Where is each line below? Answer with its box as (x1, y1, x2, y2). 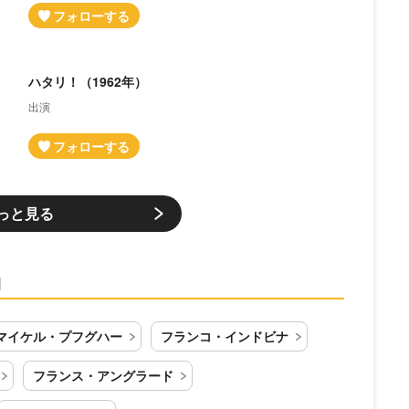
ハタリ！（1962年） (28, 72, 147, 90)
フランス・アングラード (33, 366, 173, 384)
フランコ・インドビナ (161, 327, 288, 345)
